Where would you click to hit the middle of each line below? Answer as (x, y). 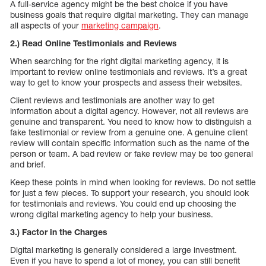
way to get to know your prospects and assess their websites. (126, 82)
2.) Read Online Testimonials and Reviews (94, 43)
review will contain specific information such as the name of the (130, 142)
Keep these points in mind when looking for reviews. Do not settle (133, 182)
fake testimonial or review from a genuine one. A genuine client (129, 132)
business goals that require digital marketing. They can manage (129, 14)
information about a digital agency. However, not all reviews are (129, 110)
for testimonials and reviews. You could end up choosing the (123, 203)
